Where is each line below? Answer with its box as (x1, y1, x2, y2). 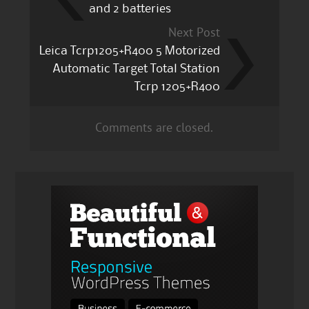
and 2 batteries (88, 3, 171, 14)
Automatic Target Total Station (52, 63, 221, 74)
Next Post (168, 25, 221, 41)
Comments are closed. (95, 120, 214, 137)
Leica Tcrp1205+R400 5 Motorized (39, 45, 221, 57)
